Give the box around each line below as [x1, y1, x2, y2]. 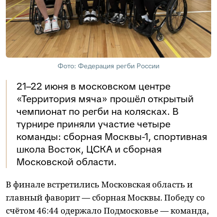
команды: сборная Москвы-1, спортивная [16, 130, 207, 143]
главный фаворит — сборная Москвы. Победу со [6, 192, 205, 203]
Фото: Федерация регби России [58, 62, 159, 71]
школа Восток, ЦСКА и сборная [16, 143, 162, 156]
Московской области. [16, 155, 117, 169]
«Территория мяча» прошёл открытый [16, 93, 194, 106]
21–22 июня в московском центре [16, 80, 170, 93]
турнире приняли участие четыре [16, 118, 170, 131]
